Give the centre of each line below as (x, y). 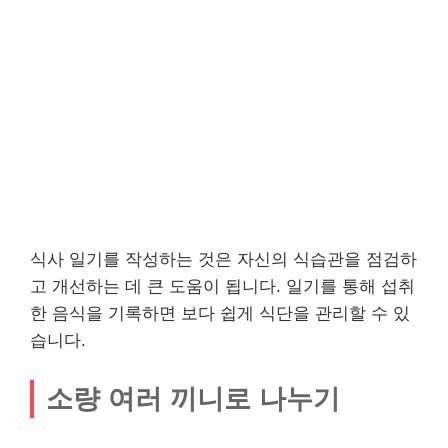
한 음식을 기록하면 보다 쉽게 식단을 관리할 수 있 (220, 313)
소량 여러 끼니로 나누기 (193, 398)
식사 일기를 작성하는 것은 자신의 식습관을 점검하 (223, 259)
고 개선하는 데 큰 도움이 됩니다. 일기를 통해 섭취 (222, 286)
